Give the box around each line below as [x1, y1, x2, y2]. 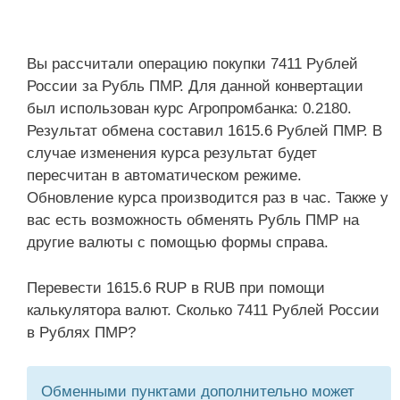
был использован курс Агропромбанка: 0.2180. [27, 100, 352, 117]
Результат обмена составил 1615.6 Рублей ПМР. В [27, 122, 382, 139]
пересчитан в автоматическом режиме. [27, 167, 302, 184]
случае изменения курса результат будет [27, 145, 317, 162]
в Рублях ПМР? [27, 323, 136, 341]
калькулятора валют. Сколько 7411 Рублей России [27, 301, 379, 319]
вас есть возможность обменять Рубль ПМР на [27, 212, 359, 229]
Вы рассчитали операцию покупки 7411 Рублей [27, 55, 358, 72]
